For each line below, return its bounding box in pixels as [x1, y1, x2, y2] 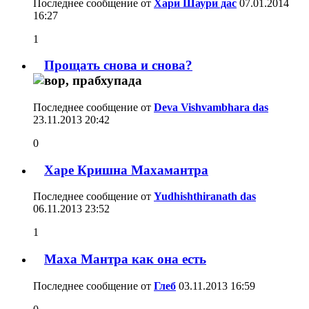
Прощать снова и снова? [44, 58, 192, 73]
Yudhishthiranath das [154, 190, 256, 203]
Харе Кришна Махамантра [44, 162, 208, 177]
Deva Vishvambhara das [154, 101, 268, 114]
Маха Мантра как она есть [44, 252, 206, 267]
